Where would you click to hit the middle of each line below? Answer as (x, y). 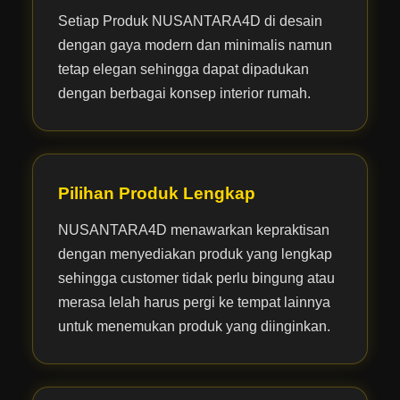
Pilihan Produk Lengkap (156, 193)
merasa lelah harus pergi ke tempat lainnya (194, 302)
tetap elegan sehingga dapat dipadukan (183, 69)
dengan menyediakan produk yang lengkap (195, 254)
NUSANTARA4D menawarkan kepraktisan (193, 229)
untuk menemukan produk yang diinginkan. (194, 326)
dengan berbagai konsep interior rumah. (184, 93)
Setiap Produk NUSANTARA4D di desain (190, 21)
